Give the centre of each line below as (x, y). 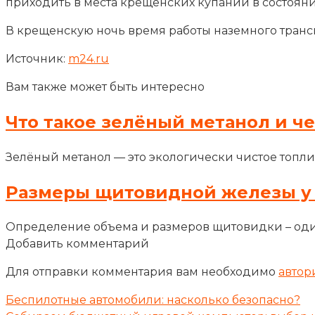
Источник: (37, 58)
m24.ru (89, 58)
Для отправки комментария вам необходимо (142, 272)
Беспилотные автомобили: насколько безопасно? (153, 300)
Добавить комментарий (77, 244)
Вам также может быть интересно (105, 86)
